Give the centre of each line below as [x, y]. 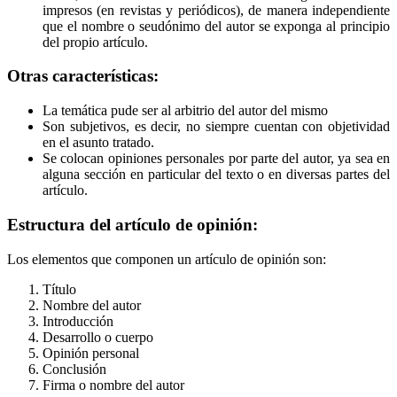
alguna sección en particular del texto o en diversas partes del [216, 175]
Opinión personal [91, 353]
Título [59, 289]
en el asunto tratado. [98, 143]
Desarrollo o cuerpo [98, 337]
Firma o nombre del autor [113, 385]
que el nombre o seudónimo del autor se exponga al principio [216, 26]
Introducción [78, 321]
